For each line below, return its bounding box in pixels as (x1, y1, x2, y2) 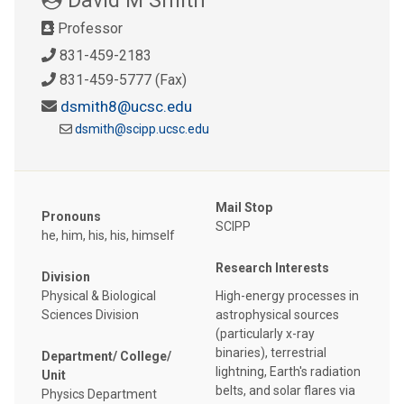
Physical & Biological (41, 289, 156, 304)
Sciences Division (41, 308, 139, 323)
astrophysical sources (216, 308, 339, 323)
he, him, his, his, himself (41, 228, 175, 243)
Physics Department (41, 387, 157, 402)
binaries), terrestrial (216, 345, 326, 361)
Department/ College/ (41, 349, 171, 364)
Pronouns (41, 209, 101, 225)
